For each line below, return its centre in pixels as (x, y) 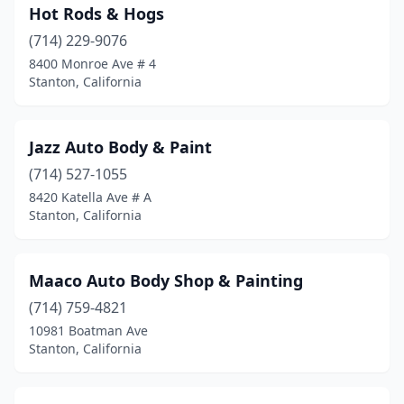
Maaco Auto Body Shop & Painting (166, 280)
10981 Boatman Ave (88, 331)
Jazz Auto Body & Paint (120, 147)
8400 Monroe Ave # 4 (92, 64)
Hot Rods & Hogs (96, 14)
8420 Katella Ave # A (90, 197)
